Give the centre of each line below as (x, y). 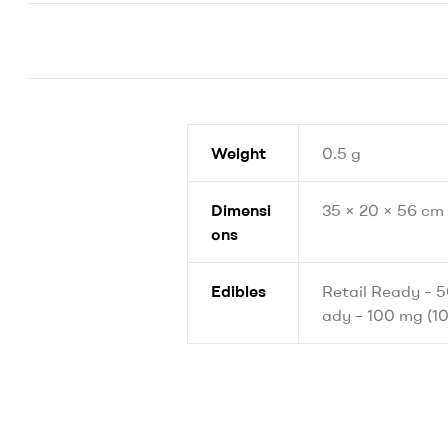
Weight (238, 153)
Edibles (238, 291)
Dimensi (240, 210)
